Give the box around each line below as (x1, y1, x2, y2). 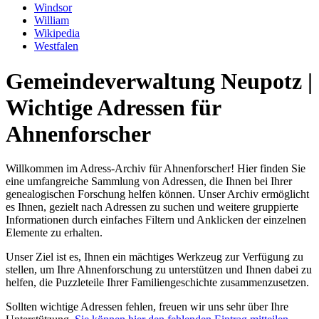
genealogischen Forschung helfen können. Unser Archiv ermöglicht (6, 188, 309, 201)
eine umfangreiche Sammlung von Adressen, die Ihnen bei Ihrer (6, 175, 292, 188)
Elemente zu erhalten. (6, 226, 103, 239)
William (34, 14, 69, 27)
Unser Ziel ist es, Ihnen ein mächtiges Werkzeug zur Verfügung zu (6, 251, 303, 263)
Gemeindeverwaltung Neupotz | (6, 68, 313, 94)
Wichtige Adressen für (6, 94, 221, 120)
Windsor (34, 1, 72, 14)
